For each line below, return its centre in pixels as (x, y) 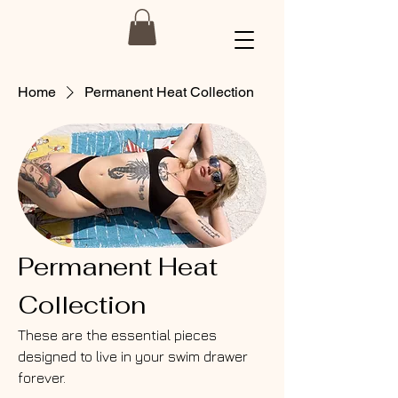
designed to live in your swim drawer (133, 356)
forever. (42, 377)
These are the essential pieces (117, 334)
